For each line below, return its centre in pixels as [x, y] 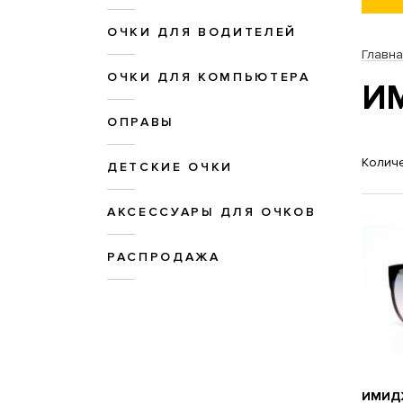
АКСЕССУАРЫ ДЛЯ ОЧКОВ [212, 212]
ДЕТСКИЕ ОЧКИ [170, 167]
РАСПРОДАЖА [164, 257]
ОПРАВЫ [141, 122]
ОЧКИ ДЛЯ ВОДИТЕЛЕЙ [202, 32]
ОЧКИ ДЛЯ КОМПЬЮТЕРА [209, 77]
